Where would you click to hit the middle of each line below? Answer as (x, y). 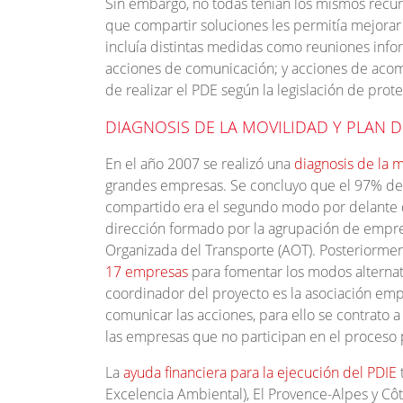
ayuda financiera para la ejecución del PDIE (260, 373)
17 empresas (147, 272)
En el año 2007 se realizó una (198, 164)
